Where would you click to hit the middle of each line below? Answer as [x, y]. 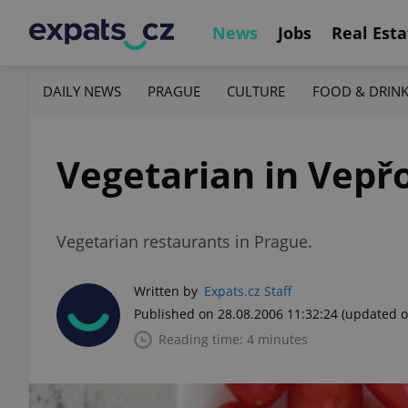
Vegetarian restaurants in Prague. [184, 241]
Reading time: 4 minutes [233, 339]
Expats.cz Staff [248, 291]
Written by [166, 291]
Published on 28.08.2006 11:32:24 [236, 314]
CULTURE [256, 91]
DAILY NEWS [82, 91]
